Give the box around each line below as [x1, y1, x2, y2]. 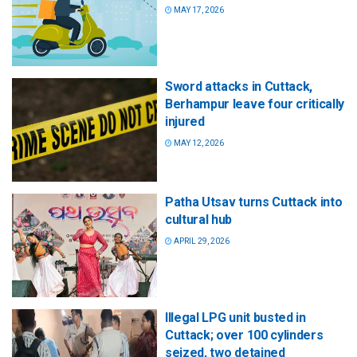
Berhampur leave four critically [165, 96, 345, 112]
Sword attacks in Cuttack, [165, 78, 312, 94]
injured [165, 113, 205, 129]
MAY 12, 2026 [172, 138, 224, 147]
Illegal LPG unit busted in [165, 310, 306, 325]
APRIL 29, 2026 [172, 236, 229, 245]
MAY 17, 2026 [172, 5, 224, 14]
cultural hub [165, 211, 233, 227]
